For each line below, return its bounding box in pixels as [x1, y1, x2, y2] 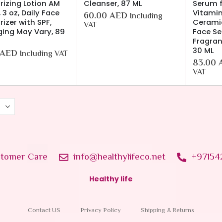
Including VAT [20, 48, 68, 60]
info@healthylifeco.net [73, 150, 166, 165]
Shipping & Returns [140, 205, 194, 216]
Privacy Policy [80, 205, 121, 216]
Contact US [27, 205, 60, 216]
